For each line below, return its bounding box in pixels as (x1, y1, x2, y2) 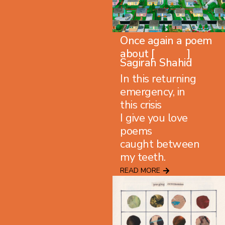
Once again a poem (120, 33, 212, 49)
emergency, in (120, 84, 185, 100)
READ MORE (120, 166, 160, 176)
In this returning (120, 71, 196, 87)
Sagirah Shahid (120, 55, 192, 70)
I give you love (120, 110, 188, 126)
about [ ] (120, 46, 190, 62)
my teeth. (120, 150, 166, 165)
